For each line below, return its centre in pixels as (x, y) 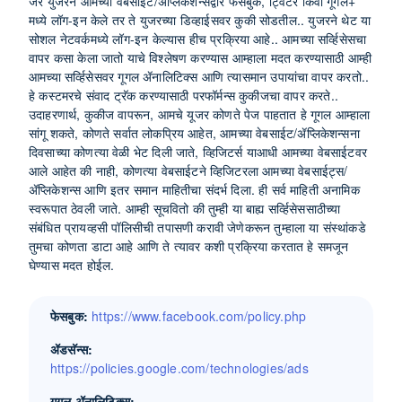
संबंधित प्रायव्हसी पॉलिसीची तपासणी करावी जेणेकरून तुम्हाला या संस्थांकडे (197, 227)
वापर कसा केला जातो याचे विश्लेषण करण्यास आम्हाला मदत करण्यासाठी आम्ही (201, 57)
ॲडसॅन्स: (72, 349)
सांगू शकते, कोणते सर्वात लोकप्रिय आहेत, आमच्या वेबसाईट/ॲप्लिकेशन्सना (194, 133)
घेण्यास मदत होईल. (72, 265)
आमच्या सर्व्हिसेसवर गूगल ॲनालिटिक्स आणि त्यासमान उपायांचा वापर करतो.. (199, 76)
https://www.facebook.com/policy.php (199, 316)
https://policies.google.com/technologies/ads (179, 368)
